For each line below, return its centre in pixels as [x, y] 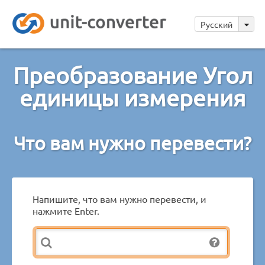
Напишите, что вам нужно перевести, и [119, 198]
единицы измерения [132, 97]
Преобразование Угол [132, 75]
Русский [217, 24]
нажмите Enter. [66, 210]
